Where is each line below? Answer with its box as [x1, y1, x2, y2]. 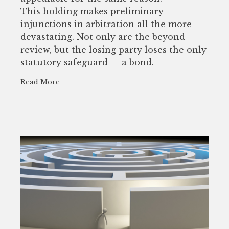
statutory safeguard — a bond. [20, 57, 154, 67]
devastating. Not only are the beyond [20, 31, 185, 42]
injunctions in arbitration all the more [20, 18, 192, 29]
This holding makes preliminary [20, 6, 164, 16]
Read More [20, 78, 60, 86]
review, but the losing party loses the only [20, 44, 207, 55]
